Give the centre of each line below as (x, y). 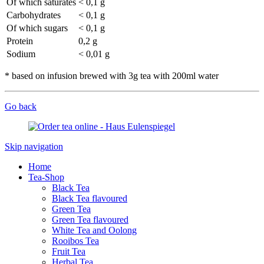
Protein (20, 41)
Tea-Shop (46, 177)
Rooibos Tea (75, 241)
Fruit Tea (69, 252)
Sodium (21, 54)
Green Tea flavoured (90, 220)
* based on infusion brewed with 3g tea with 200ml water (112, 76)
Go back (21, 107)
